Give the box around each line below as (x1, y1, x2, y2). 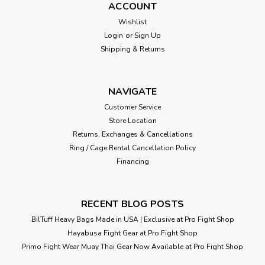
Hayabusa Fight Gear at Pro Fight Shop (67, 228, 198, 238)
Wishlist (118, 17, 147, 27)
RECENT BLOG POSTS (80, 197, 185, 211)
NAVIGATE (108, 85, 157, 98)
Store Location (108, 115, 157, 125)
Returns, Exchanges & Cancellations (72, 129, 193, 139)
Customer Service (104, 102, 161, 112)
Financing (116, 156, 149, 166)
